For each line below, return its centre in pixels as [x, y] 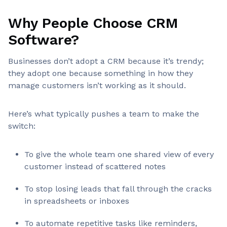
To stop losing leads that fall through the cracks [118, 189]
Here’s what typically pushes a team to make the [104, 114]
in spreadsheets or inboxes [77, 201]
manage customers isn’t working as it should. [97, 85]
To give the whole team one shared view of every [119, 154]
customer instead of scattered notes [95, 166]
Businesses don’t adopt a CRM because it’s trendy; [106, 61]
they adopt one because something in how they [101, 73]
